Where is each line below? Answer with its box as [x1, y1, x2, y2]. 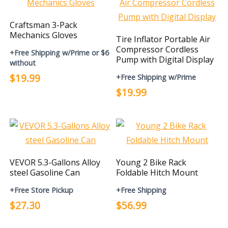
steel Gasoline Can [10, 167, 80, 178]
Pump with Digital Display [116, 54, 214, 65]
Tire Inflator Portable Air [116, 34, 211, 45]
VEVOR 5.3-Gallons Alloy [10, 157, 101, 168]
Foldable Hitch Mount [116, 167, 198, 178]
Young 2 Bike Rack [116, 157, 187, 168]
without [10, 58, 36, 68]
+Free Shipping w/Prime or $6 [10, 48, 109, 58]
